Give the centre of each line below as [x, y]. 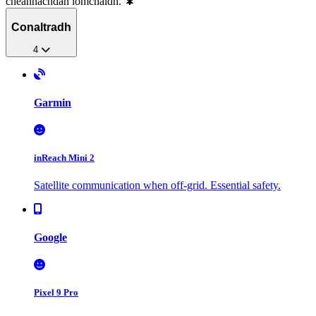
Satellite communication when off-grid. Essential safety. [157, 186]
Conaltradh [41, 27]
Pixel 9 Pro [56, 293]
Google [50, 237]
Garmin [53, 102]
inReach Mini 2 [64, 158]
